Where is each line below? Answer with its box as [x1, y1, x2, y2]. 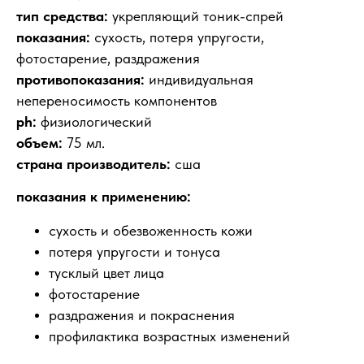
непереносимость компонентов [16, 92, 217, 109]
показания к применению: [16, 188, 191, 205]
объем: [16, 134, 63, 151]
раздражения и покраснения [49, 306, 235, 323]
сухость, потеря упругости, [90, 28, 264, 45]
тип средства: [16, 7, 108, 24]
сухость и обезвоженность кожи [49, 222, 253, 239]
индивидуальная [145, 71, 253, 88]
